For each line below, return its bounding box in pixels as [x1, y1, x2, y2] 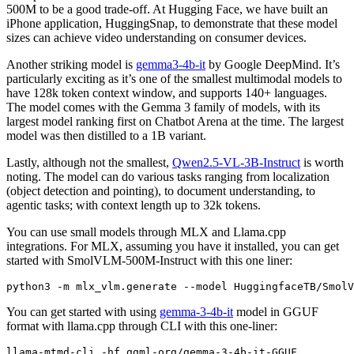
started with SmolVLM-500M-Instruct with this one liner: [6, 254, 292, 268]
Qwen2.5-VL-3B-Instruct [172, 156, 300, 170]
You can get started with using [6, 305, 160, 319]
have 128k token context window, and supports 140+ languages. [6, 86, 327, 100]
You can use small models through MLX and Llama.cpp [6, 225, 286, 239]
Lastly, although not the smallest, [6, 156, 172, 170]
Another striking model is [6, 58, 136, 72]
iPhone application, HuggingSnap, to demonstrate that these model [6, 17, 337, 31]
